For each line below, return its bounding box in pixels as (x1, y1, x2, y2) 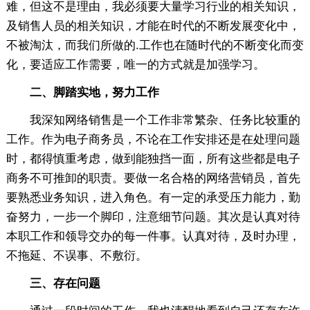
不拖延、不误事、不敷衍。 (6, 248, 147, 262)
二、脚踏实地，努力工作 (6, 85, 159, 99)
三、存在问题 (6, 276, 100, 290)
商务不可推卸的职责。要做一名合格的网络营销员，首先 (6, 171, 300, 185)
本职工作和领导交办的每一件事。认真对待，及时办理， (6, 229, 300, 243)
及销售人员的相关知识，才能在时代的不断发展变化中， (6, 19, 300, 33)
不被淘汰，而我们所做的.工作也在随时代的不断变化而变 (6, 38, 304, 52)
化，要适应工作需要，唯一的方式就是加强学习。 (6, 57, 265, 71)
